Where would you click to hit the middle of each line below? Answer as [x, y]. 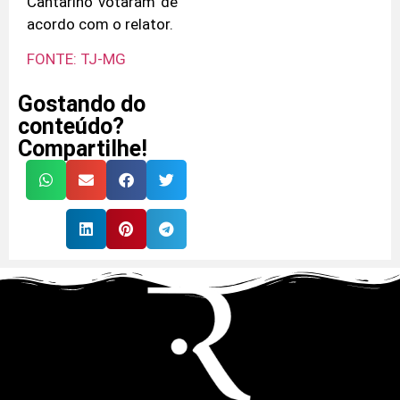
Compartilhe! [83, 148]
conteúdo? [71, 126]
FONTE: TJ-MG [76, 59]
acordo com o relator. [100, 24]
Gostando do [82, 104]
